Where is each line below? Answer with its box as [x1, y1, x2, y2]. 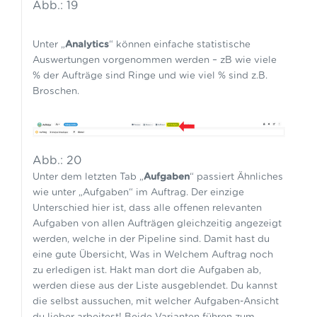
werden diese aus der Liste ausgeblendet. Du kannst [32, 280, 277, 291]
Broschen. [32, 86, 79, 96]
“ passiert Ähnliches [189, 171, 283, 182]
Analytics [64, 39, 109, 50]
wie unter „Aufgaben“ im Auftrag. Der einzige [32, 187, 244, 197]
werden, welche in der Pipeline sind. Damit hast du [32, 234, 270, 244]
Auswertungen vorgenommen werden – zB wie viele [32, 54, 277, 65]
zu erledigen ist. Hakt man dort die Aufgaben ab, [32, 265, 261, 275]
